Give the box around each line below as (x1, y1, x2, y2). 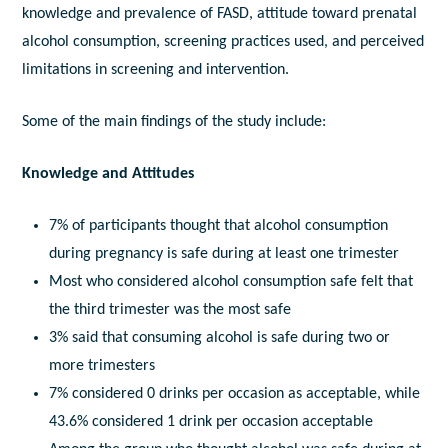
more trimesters (48, 358, 155, 375)
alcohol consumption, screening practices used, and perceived (22, 34, 425, 51)
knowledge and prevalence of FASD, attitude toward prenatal (22, 6, 418, 23)
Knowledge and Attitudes (22, 166, 195, 183)
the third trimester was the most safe (48, 302, 291, 319)
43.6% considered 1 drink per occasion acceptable (48, 414, 373, 431)
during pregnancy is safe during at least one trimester (48, 246, 399, 263)
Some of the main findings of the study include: (22, 114, 327, 131)
